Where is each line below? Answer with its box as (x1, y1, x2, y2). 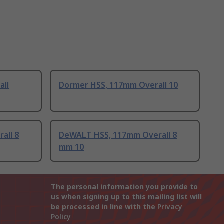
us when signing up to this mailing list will (51, 192, 202, 202)
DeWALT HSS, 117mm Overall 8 (59, 129, 177, 141)
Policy (51, 212, 71, 222)
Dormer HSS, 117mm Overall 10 (59, 79, 178, 91)
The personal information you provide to (51, 182, 198, 192)
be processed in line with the (51, 202, 157, 212)
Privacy (157, 202, 182, 212)
